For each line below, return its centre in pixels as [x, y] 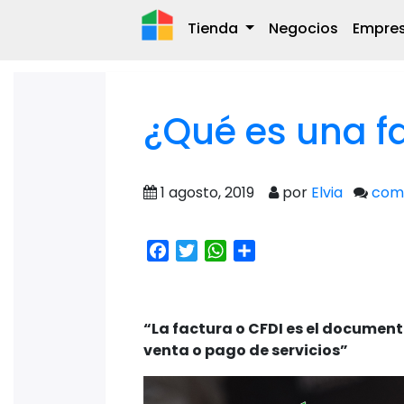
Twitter [223, 250]
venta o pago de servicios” [246, 350]
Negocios [303, 28]
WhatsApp [264, 250]
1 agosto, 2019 [209, 193]
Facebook [204, 250]
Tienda [215, 28]
